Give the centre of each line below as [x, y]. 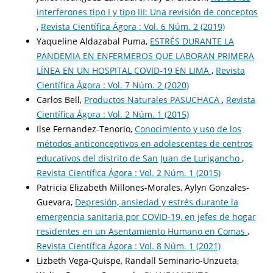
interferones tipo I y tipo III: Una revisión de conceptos [147, 12]
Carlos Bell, [60, 99]
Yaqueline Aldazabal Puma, [93, 41]
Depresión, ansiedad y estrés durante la [156, 202]
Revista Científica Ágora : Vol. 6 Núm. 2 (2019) [133, 26]
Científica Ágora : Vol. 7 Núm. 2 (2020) [112, 85]
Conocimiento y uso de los [188, 129]
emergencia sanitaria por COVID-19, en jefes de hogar [146, 216]
